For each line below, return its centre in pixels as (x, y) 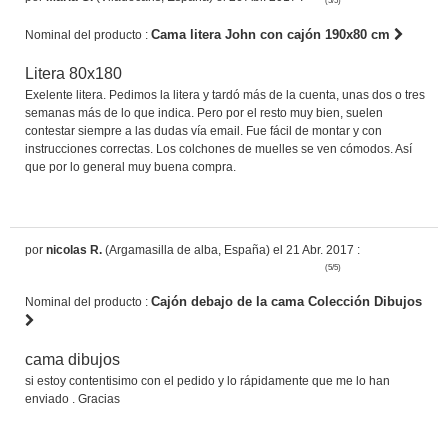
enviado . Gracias (72, 398)
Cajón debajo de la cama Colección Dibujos (286, 301)
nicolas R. (74, 249)
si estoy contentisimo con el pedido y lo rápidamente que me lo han (207, 380)
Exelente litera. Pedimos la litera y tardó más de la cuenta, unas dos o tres (225, 94)
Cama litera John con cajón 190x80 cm (272, 34)
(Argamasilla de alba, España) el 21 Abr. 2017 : (231, 249)
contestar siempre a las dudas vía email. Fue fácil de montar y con (203, 130)
